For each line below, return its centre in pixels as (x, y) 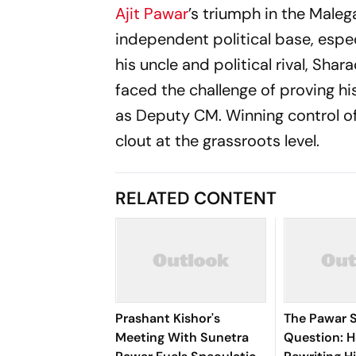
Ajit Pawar (152, 14)
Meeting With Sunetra (182, 337)
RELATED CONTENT (196, 198)
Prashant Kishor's (168, 318)
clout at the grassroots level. (218, 141)
